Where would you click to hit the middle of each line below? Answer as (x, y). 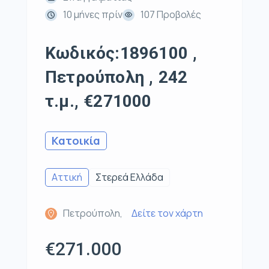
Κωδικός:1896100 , (121, 53)
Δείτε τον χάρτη (167, 213)
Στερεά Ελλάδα (129, 177)
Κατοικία (76, 141)
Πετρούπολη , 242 (116, 77)
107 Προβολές (171, 15)
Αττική (67, 177)
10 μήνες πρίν (93, 15)
